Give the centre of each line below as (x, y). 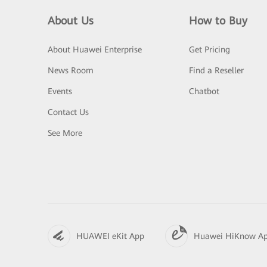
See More (65, 133)
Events (60, 91)
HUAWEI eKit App (110, 236)
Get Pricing (209, 49)
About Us (71, 21)
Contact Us (68, 112)
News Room (71, 70)
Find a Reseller (216, 70)
